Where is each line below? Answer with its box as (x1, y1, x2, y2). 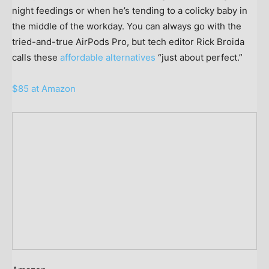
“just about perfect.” (158, 51, 243, 63)
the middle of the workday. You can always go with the (12, 20, 241, 32)
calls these (12, 51, 60, 63)
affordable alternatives (60, 51, 158, 63)
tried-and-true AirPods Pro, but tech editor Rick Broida (12, 35, 244, 47)
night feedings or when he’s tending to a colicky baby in (12, 4, 247, 16)
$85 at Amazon (12, 82, 76, 94)
